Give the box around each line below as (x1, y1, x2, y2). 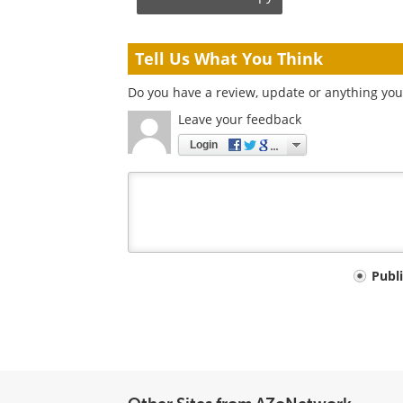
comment (127, 293, 212, 319)
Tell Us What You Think (135, 48, 323, 70)
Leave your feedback (178, 111, 301, 129)
